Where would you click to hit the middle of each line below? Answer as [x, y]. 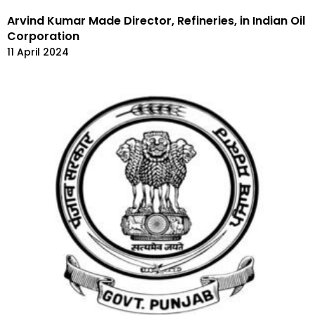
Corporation [43, 37]
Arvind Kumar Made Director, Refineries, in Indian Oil [156, 21]
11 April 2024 [38, 52]
